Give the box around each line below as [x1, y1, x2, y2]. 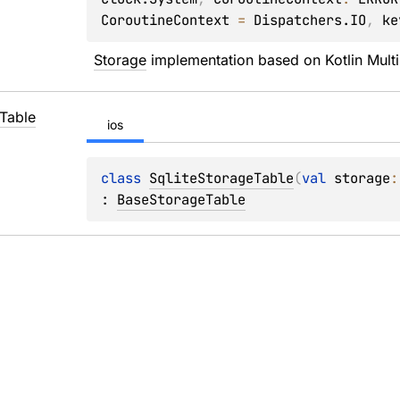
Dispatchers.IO [254, 11, 367, 29]
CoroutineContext [101, 11, 230, 29]
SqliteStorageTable [149, 169, 295, 187]
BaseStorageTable [117, 190, 246, 209]
